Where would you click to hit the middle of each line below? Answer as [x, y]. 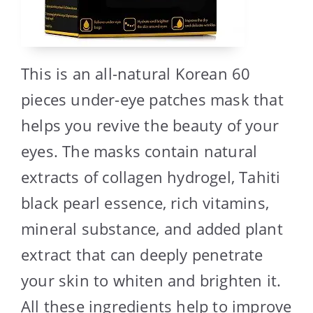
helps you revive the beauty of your [150, 125]
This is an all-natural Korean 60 [136, 73]
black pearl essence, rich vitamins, [145, 202]
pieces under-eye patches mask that [152, 99]
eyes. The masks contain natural [139, 151]
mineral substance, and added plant [152, 228]
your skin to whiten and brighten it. [151, 280]
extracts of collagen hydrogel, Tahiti [151, 176]
